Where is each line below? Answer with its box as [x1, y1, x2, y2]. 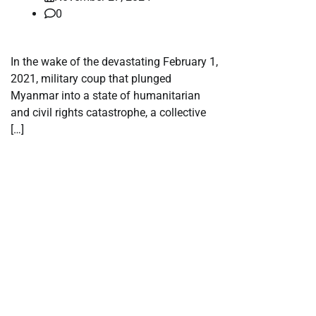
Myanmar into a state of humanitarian [11, 88, 200, 102]
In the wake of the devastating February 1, [11, 54, 218, 68]
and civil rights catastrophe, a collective [11, 105, 206, 119]
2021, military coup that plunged [11, 71, 171, 85]
